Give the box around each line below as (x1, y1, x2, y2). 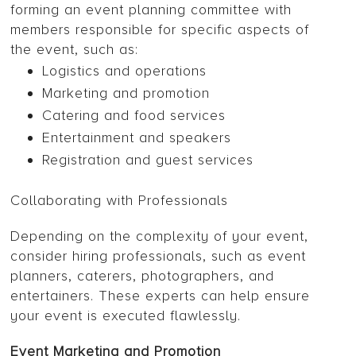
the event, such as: (10, 41, 139, 59)
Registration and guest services (42, 151, 254, 169)
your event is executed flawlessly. (10, 307, 242, 325)
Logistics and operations (42, 62, 207, 80)
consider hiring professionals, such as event (10, 247, 307, 265)
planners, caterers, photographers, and (10, 267, 275, 285)
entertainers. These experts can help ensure (10, 287, 311, 305)
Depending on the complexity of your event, (10, 227, 309, 246)
